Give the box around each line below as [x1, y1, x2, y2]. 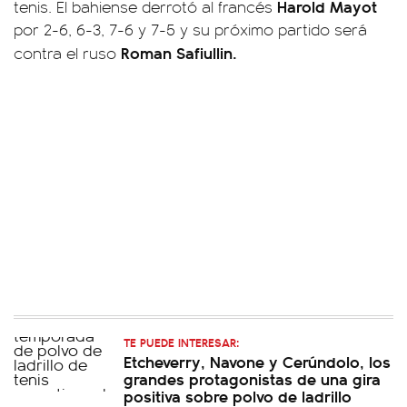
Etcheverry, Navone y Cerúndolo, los [124, 350, 391, 372]
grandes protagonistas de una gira [124, 367, 381, 390]
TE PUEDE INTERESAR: [124, 333, 239, 351]
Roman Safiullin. [121, 41, 237, 64]
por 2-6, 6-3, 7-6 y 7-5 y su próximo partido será [14, 18, 367, 40]
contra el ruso [14, 42, 121, 64]
